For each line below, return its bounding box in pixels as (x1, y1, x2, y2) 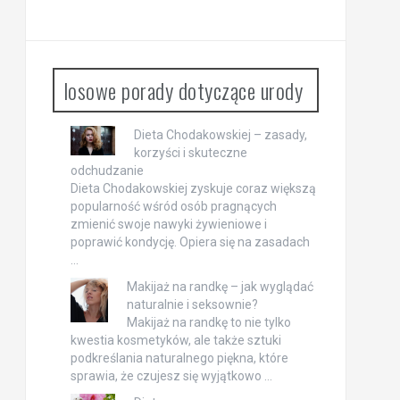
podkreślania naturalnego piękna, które (70, 350, 288, 365)
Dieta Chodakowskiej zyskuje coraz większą (70, 180, 316, 196)
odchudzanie (70, 162, 144, 178)
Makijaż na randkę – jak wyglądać (126, 279, 313, 294)
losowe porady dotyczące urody (62, 73, 303, 106)
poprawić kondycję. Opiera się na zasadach (70, 234, 310, 249)
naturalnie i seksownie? (126, 296, 258, 312)
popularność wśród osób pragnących (70, 198, 277, 213)
